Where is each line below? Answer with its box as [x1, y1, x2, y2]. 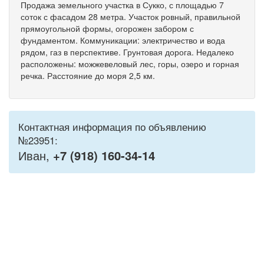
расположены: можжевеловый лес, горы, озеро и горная [21, 58, 239, 70]
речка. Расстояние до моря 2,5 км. [21, 70, 155, 81]
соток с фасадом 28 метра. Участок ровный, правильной [21, 11, 240, 22]
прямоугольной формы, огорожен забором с [21, 22, 194, 34]
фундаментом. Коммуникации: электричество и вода [21, 34, 225, 46]
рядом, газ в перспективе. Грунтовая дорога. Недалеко [21, 46, 234, 58]
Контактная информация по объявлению [18, 120, 206, 134]
